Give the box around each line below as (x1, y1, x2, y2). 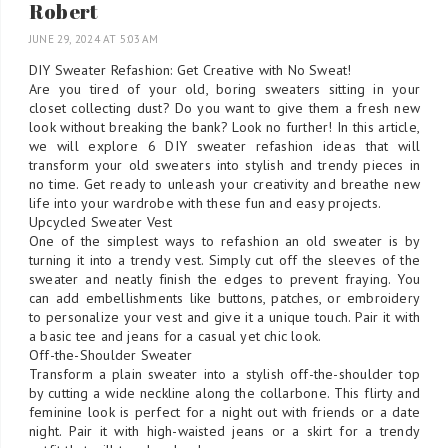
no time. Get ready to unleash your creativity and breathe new (29, 174, 420, 193)
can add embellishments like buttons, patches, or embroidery (29, 288, 420, 307)
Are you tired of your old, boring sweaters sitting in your (29, 79, 420, 98)
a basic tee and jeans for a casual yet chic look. (29, 326, 322, 345)
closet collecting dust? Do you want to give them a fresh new (29, 98, 420, 117)
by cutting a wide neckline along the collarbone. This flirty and (29, 383, 420, 402)
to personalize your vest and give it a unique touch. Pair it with (29, 307, 420, 326)
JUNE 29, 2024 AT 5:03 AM (29, 31, 159, 46)
